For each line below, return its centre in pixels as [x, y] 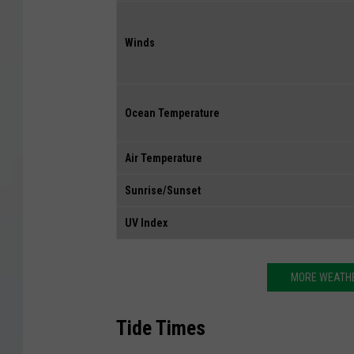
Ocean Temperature [172, 113]
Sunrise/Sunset [163, 190]
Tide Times [161, 328]
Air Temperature [164, 158]
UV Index [146, 222]
